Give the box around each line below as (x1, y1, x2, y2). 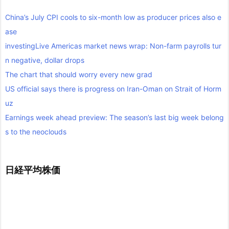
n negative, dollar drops (5, 56, 84, 65)
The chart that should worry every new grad (5, 70, 152, 79)
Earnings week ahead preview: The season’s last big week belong (5, 113, 224, 122)
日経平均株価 (5, 165, 60, 176)
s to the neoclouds (5, 127, 66, 136)
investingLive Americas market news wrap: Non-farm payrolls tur (5, 41, 221, 51)
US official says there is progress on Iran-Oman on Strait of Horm (5, 84, 221, 94)
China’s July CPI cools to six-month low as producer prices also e (5, 13, 221, 22)
